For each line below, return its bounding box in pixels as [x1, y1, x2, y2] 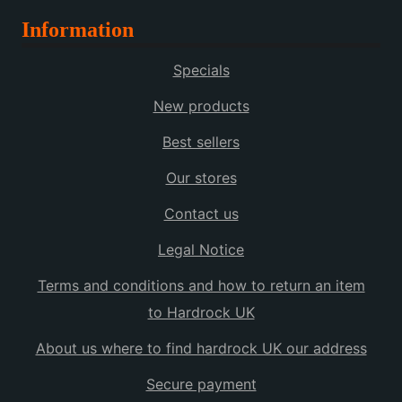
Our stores [165, 169, 237, 188]
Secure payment [145, 375, 257, 394]
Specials [172, 61, 230, 80]
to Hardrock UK [147, 303, 255, 322]
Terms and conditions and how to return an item [37, 276, 365, 295]
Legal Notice [158, 240, 244, 259]
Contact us [163, 205, 239, 223]
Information [22, 18, 134, 42]
